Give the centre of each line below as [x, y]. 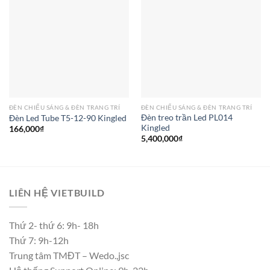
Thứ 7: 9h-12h [39, 240]
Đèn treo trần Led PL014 [187, 117]
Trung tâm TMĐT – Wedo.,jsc [69, 256]
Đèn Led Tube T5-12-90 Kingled [67, 118]
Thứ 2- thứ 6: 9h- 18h [54, 225]
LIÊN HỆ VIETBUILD [57, 192]
